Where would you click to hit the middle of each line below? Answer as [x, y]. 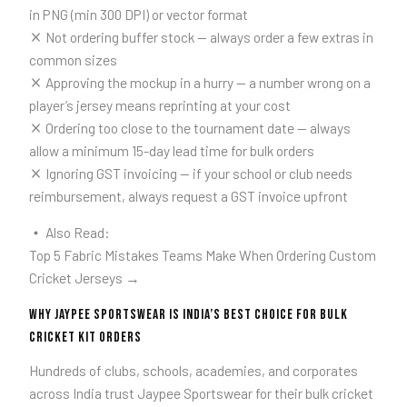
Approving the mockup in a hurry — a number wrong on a [207, 82]
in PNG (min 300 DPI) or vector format [138, 14]
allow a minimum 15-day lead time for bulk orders [171, 150]
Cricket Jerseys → [84, 278]
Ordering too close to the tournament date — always [197, 127]
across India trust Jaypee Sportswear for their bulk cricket [201, 392]
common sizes [73, 59]
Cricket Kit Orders [85, 337]
